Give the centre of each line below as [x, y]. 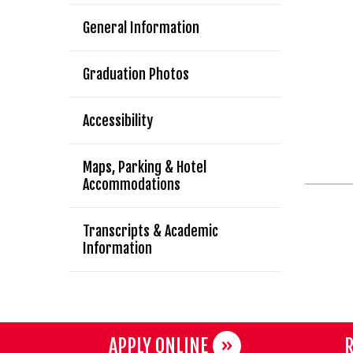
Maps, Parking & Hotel [145, 167]
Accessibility [118, 121]
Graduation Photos [136, 74]
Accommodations [132, 184]
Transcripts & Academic [150, 231]
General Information [141, 28]
